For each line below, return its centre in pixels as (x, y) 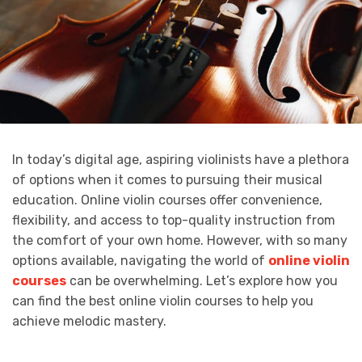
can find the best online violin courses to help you (163, 301)
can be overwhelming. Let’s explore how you (202, 280)
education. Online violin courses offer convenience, (167, 200)
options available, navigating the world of (140, 260)
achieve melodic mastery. (89, 321)
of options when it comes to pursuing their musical (167, 179)
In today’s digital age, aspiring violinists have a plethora (181, 159)
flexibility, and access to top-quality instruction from (174, 220)
